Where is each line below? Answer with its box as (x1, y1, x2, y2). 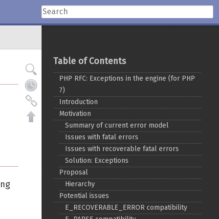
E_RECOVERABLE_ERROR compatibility (65, 203, 188, 212)
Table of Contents (53, 56, 127, 66)
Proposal (59, 168, 88, 176)
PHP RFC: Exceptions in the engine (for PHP (59, 74, 196, 83)
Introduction (59, 98, 98, 106)
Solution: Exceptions (65, 156, 129, 165)
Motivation (59, 109, 91, 118)
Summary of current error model (65, 121, 169, 130)
